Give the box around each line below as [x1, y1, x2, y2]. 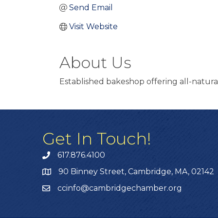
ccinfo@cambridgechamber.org [57, 183, 182, 193]
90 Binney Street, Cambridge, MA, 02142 [58, 167, 214, 177]
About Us [59, 53, 131, 73]
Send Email [69, 3, 113, 13]
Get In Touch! [42, 128, 151, 149]
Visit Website [69, 22, 118, 32]
